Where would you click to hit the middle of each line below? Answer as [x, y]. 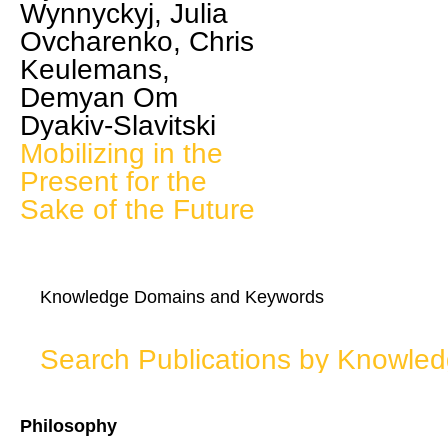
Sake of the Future [137, 209]
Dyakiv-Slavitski [122, 125]
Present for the [113, 181]
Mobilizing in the [121, 153]
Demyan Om [99, 97]
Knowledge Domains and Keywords [182, 297]
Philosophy [71, 426]
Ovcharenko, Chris [137, 41]
